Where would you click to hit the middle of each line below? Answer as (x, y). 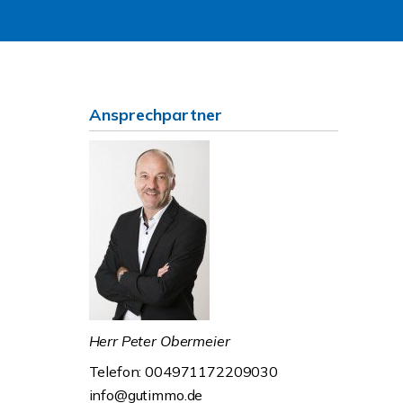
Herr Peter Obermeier (159, 341)
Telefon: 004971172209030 (184, 372)
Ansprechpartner (155, 115)
